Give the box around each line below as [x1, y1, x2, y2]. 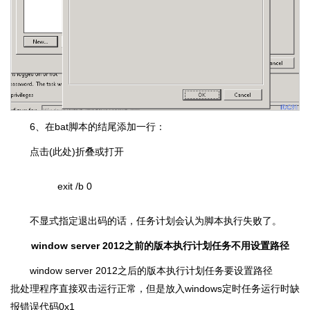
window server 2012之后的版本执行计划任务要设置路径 [30, 265, 273, 277]
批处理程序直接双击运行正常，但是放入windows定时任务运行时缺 [10, 283, 300, 295]
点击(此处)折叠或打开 [30, 146, 124, 158]
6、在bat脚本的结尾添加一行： [30, 121, 165, 133]
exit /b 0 [57, 181, 92, 192]
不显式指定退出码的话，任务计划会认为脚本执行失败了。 [30, 215, 282, 227]
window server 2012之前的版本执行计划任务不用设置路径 [31, 240, 289, 252]
